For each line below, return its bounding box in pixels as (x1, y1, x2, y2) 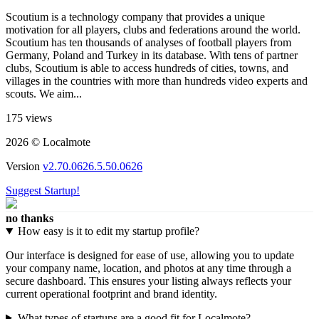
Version (6, 159, 43, 172)
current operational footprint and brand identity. (6, 287, 217, 300)
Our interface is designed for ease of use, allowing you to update (6, 249, 294, 261)
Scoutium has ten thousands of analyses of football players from (6, 36, 291, 48)
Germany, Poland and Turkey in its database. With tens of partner (6, 48, 298, 61)
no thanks (6, 211, 53, 224)
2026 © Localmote (6, 135, 90, 148)
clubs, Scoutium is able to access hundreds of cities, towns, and (6, 61, 288, 74)
